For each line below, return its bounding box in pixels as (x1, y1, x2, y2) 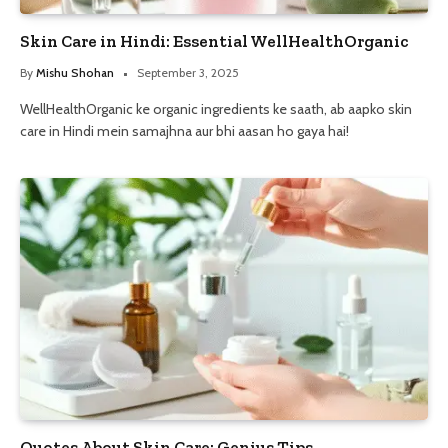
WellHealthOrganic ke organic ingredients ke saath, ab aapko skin (20, 99, 412, 118)
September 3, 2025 (137, 64, 239, 80)
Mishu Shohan (36, 64, 114, 80)
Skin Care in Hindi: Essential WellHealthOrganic (20, 30, 408, 51)
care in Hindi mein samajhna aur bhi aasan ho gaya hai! (20, 121, 349, 140)
